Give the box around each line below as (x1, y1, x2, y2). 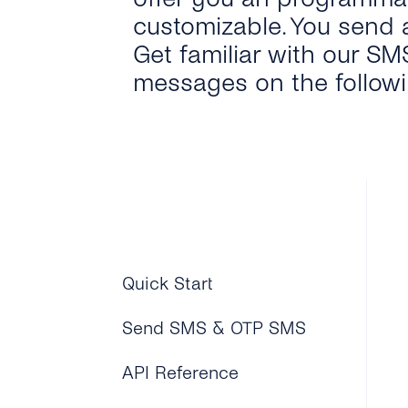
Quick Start (122, 274, 214, 293)
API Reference (122, 363, 240, 382)
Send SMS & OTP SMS (122, 319, 307, 338)
